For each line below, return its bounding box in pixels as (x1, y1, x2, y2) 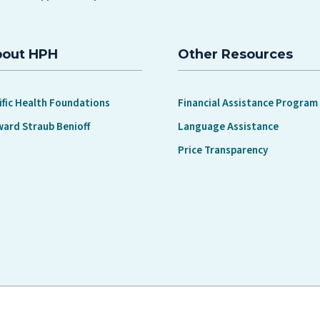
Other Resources (178, 46, 293, 63)
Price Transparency (178, 143, 268, 159)
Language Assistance (178, 119, 279, 135)
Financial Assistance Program (178, 95, 318, 111)
